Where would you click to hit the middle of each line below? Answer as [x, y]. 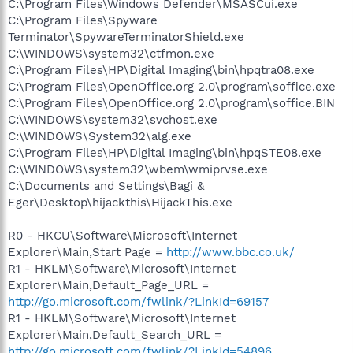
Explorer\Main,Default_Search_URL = [115, 335]
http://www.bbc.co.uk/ [230, 252]
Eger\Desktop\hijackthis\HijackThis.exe [120, 203]
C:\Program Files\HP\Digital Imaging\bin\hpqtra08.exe [161, 70]
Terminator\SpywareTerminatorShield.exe [126, 37]
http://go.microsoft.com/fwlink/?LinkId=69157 [138, 302]
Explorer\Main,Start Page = [87, 252]
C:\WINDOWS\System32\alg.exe [100, 136]
